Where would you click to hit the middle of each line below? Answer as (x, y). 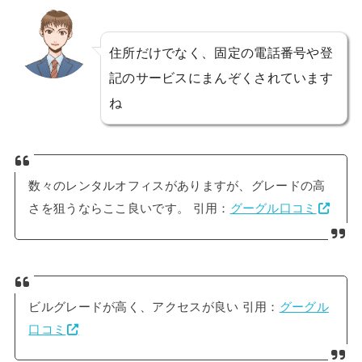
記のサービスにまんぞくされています (221, 78)
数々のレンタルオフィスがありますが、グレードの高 (177, 185)
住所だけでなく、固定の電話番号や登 (221, 53)
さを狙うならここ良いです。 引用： (129, 208)
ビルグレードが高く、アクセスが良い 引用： (154, 307)
